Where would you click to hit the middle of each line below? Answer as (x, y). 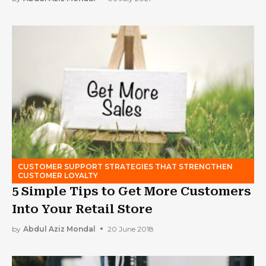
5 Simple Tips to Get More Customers (132, 191)
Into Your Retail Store (82, 209)
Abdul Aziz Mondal (59, 229)
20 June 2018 (131, 229)
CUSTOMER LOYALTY (58, 176)
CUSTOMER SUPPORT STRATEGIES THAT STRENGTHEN (125, 167)
